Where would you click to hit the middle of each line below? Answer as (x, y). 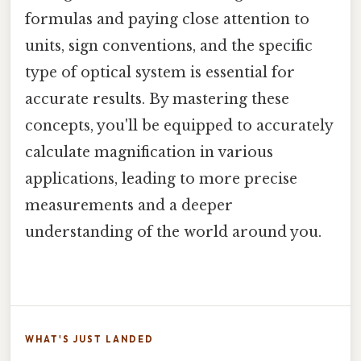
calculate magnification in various (149, 152)
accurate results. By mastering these (157, 99)
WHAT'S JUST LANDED (89, 339)
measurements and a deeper (129, 205)
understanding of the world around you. (173, 232)
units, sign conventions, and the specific (169, 46)
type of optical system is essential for (160, 72)
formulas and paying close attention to (167, 19)
